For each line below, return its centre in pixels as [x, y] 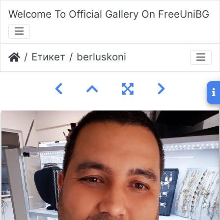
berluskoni [101, 57]
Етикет [48, 57]
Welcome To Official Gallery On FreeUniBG [109, 14]
